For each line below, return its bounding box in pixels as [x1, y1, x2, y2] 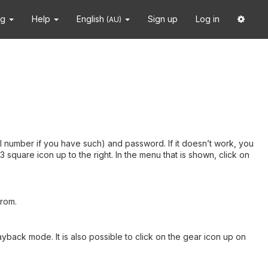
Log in [196, 14, 220, 24]
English [77, 14, 106, 24]
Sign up [148, 14, 178, 24]
